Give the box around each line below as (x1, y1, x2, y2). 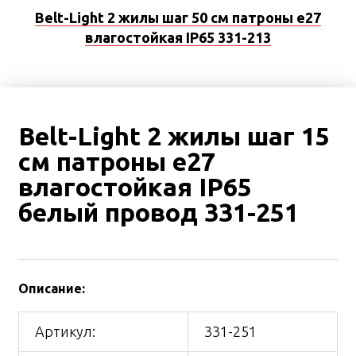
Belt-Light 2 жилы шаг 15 (18, 122, 330, 151)
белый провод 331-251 (18, 198, 299, 227)
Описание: (18, 281, 85, 296)
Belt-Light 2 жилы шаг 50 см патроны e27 (35, 9, 321, 25)
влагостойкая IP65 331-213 (85, 29, 271, 45)
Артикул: (35, 323, 95, 340)
